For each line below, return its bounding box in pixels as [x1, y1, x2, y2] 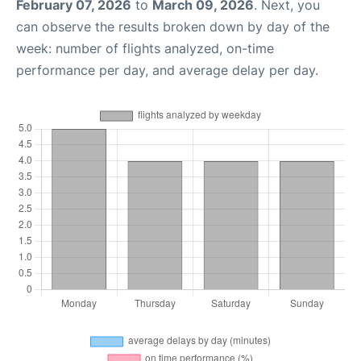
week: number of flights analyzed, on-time [16, 40, 274, 56]
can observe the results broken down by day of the [16, 19, 330, 35]
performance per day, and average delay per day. [16, 62, 318, 78]
